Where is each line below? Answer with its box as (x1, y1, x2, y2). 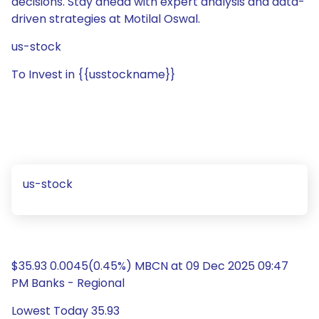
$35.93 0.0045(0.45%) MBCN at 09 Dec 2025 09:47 (11, 258, 288, 274)
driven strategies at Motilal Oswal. (11, 11, 200, 27)
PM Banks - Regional (11, 275, 125, 291)
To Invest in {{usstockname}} (11, 66, 175, 83)
